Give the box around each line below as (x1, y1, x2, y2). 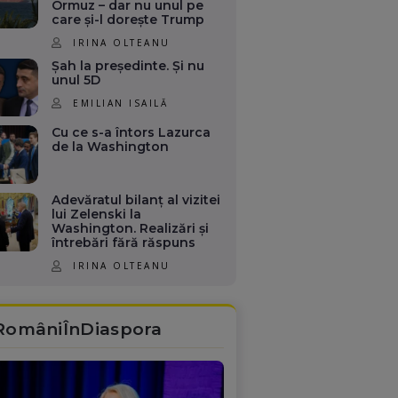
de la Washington (52, 139, 170, 155)
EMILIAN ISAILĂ (73, 96, 169, 109)
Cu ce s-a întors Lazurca (52, 124, 211, 141)
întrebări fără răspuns (52, 234, 196, 251)
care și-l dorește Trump (52, 11, 205, 28)
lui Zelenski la (52, 205, 142, 222)
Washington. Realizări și (52, 219, 210, 236)
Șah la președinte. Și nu (52, 57, 205, 74)
